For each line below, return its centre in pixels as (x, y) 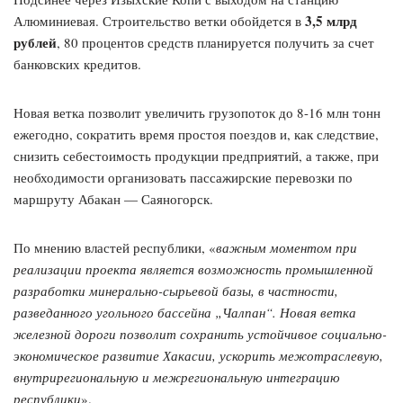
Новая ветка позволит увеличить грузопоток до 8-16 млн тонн (197, 113)
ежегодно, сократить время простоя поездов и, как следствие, (196, 134)
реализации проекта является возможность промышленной (193, 269)
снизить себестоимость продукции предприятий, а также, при (196, 156)
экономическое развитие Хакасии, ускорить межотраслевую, (198, 356)
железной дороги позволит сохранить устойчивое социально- (200, 334)
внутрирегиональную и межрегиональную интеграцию (177, 377)
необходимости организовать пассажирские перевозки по (183, 178)
